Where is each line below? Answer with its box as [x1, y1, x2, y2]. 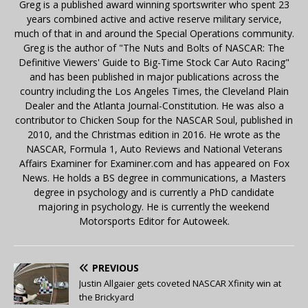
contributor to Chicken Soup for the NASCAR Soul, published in [15, 113, 293, 127]
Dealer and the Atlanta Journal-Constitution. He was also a [24, 99, 284, 113]
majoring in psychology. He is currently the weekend [38, 200, 269, 214]
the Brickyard [79, 291, 134, 304]
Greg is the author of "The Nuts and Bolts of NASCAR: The [23, 41, 285, 55]
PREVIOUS [92, 261, 139, 275]
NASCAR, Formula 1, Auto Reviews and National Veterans [25, 142, 283, 156]
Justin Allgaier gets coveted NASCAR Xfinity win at [79, 277, 281, 290]
